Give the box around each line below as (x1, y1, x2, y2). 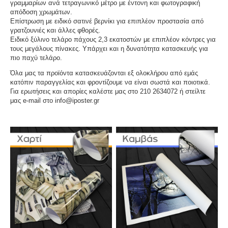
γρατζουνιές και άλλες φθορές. (10, 26, 100, 34)
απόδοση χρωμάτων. (10, 8, 72, 16)
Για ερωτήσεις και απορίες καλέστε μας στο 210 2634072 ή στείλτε (10, 87, 206, 95)
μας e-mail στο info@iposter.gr (10, 96, 99, 104)
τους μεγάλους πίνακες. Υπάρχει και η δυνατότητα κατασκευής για (10, 44, 208, 52)
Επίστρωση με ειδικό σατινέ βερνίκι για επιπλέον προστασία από (10, 17, 204, 25)
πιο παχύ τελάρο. (10, 53, 62, 62)
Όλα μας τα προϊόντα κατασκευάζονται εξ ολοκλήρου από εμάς (10, 69, 198, 77)
